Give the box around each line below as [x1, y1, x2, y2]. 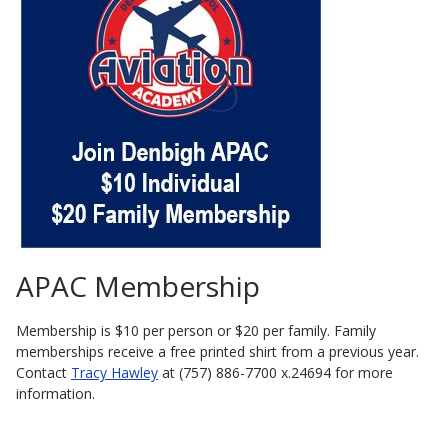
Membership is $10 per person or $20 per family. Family [16, 320, 376, 340]
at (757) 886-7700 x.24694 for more [158, 362, 393, 382]
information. [16, 383, 95, 403]
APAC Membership [16, 266, 260, 305]
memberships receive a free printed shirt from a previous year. [16, 341, 419, 361]
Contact [16, 362, 71, 382]
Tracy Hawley [71, 362, 158, 382]
